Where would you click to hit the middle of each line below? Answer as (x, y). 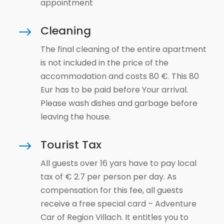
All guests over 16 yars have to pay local (118, 163)
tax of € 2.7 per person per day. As (108, 177)
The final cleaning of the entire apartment (123, 49)
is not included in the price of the (104, 63)
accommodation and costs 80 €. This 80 (119, 76)
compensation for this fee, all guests (111, 190)
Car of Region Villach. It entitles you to (114, 217)
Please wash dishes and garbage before (119, 103)
